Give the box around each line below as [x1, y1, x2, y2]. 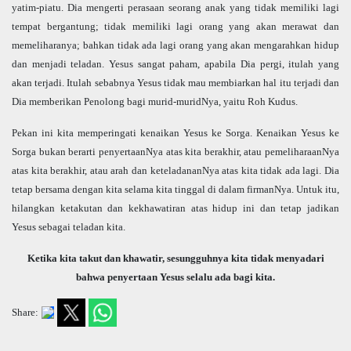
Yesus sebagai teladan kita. [12, 221, 125, 233]
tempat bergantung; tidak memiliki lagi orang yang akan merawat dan [12, 20, 339, 33]
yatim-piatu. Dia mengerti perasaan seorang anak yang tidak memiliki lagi [12, 2, 339, 14]
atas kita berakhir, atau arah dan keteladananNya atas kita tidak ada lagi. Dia [12, 165, 339, 177]
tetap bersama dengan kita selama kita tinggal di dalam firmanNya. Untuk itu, [12, 183, 339, 196]
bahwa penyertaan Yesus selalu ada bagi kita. [76, 271, 275, 284]
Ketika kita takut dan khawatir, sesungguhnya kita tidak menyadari [27, 252, 324, 265]
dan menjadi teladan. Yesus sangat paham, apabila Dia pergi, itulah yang [12, 58, 339, 71]
